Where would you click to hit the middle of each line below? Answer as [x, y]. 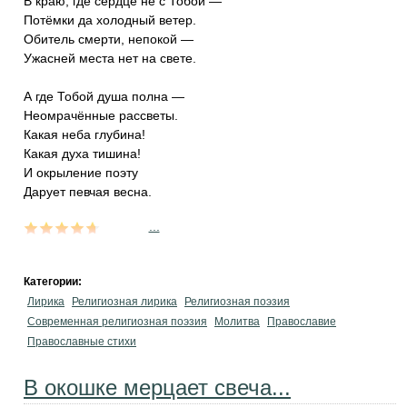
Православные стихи [82, 342]
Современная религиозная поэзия [117, 322]
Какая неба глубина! [84, 134]
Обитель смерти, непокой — [109, 39]
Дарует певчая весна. [88, 192]
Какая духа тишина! [82, 154]
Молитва [237, 322]
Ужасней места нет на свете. [110, 58]
